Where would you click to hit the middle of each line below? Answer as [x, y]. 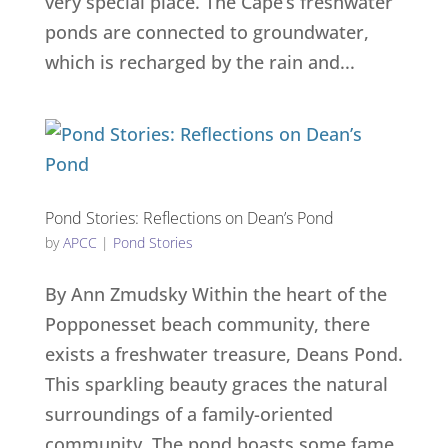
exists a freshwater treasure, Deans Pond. [223, 354]
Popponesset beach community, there [207, 324]
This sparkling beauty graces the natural [216, 384]
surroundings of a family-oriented [188, 414]
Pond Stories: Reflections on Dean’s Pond [189, 218]
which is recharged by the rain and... [199, 62]
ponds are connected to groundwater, [206, 32]
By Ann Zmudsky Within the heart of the [215, 294]
